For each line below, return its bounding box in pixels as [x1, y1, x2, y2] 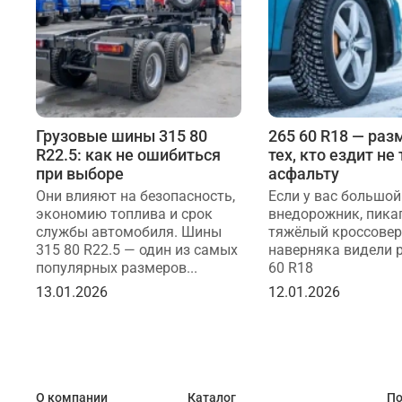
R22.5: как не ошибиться [36, 144, 221, 164]
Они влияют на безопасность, [36, 187, 235, 205]
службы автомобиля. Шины [36, 223, 222, 240]
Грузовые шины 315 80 [36, 126, 207, 145]
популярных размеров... [36, 258, 197, 276]
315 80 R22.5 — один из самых [36, 240, 238, 258]
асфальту [267, 163, 339, 183]
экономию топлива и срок [36, 205, 213, 223]
